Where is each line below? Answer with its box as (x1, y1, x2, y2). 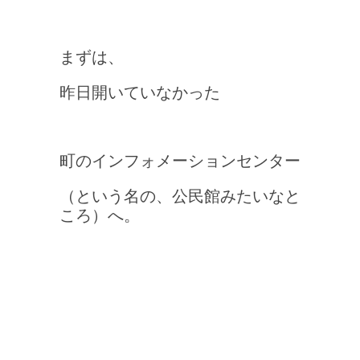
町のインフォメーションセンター (59, 149, 301, 170)
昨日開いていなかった (59, 81, 220, 102)
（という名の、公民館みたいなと (59, 185, 301, 206)
